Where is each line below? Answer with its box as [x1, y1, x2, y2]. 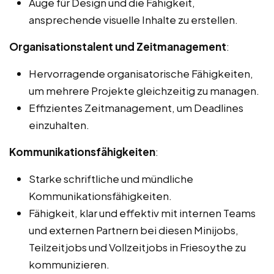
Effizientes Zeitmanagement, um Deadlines [29, 100, 243, 114]
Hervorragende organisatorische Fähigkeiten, [29, 66, 253, 80]
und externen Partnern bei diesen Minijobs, [29, 223, 239, 237]
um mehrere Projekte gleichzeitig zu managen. [29, 83, 259, 97]
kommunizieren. [29, 257, 109, 271]
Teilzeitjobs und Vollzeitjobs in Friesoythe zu [29, 240, 246, 254]
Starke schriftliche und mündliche [29, 171, 193, 185]
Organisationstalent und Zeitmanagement [9, 39, 226, 53]
